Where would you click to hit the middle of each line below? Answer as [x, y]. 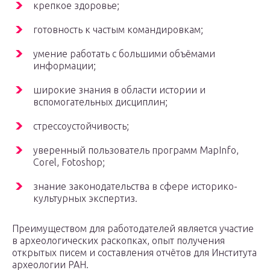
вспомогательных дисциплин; [100, 102]
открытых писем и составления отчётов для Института [134, 253]
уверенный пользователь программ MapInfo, [136, 150]
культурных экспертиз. [85, 199]
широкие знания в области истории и [119, 90]
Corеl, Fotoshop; [69, 162]
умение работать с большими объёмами [124, 54]
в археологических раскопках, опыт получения [118, 241]
